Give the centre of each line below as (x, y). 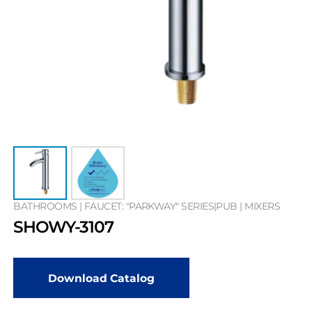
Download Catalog (102, 278)
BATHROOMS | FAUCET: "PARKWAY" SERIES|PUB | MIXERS (147, 206)
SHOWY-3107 (63, 227)
